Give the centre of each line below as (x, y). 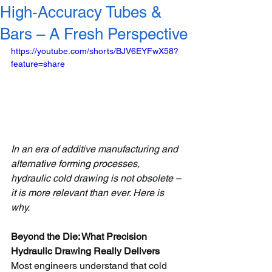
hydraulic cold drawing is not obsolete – (97, 178)
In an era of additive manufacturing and (96, 149)
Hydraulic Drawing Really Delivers (85, 251)
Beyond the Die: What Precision (80, 236)
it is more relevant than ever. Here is (89, 192)
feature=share (38, 64)
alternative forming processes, (76, 163)
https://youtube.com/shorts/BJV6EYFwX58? (95, 51)
